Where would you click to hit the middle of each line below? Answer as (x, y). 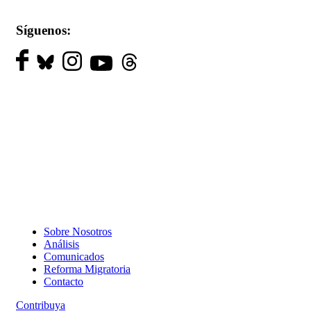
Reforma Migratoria (87, 269)
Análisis (61, 244)
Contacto (64, 281)
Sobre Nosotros (78, 231)
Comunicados (74, 256)
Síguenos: (43, 30)
